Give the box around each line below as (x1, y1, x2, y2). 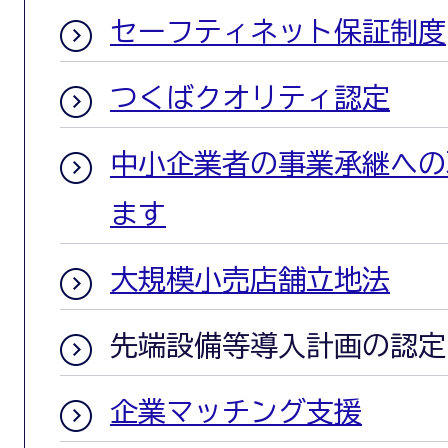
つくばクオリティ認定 (110, 82, 390, 111)
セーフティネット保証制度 (110, 16, 446, 45)
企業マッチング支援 (110, 396, 362, 425)
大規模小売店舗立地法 (110, 264, 390, 293)
